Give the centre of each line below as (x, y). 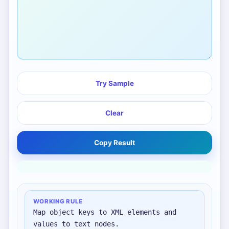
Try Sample (114, 83)
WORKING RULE (58, 202)
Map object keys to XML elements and (105, 212)
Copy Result (114, 142)
